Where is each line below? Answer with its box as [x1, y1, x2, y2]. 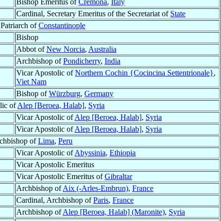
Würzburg [49, 89, 80, 98]
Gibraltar [105, 172, 132, 181]
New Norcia [46, 45, 85, 54]
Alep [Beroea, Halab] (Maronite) [63, 208, 165, 217]
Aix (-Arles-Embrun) [63, 184, 128, 193]
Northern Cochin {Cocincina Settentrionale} [75, 69, 214, 77]
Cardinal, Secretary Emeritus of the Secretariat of [16, 9, 170, 18]
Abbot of [16, 45, 46, 54]
